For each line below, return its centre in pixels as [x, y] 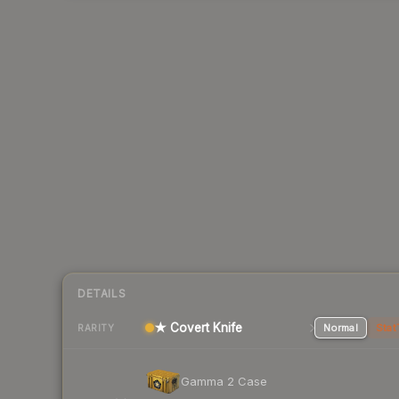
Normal [340, 328]
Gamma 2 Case [224, 381]
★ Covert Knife [198, 328]
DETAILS [102, 294]
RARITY [96, 327]
